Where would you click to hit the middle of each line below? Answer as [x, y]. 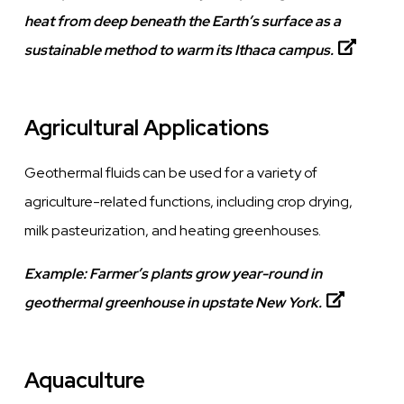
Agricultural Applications [147, 127]
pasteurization [99, 230]
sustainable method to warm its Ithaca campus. [179, 50]
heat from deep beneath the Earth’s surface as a [183, 21]
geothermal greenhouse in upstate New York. [174, 302]
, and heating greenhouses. [234, 230]
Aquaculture [85, 380]
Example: [57, 273]
